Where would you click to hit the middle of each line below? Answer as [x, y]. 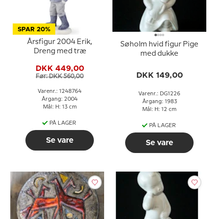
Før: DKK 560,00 [60, 77]
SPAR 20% [34, 29]
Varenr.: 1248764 [60, 91]
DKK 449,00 [60, 68]
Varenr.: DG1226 [159, 94]
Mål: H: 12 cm [159, 109]
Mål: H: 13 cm [60, 107]
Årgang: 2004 [60, 99]
